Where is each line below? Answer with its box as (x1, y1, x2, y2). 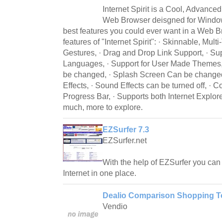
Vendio (103, 202, 127, 211)
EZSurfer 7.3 (103, 125, 149, 134)
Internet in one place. (63, 168, 136, 177)
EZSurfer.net (103, 136, 147, 145)
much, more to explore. (63, 103, 143, 111)
